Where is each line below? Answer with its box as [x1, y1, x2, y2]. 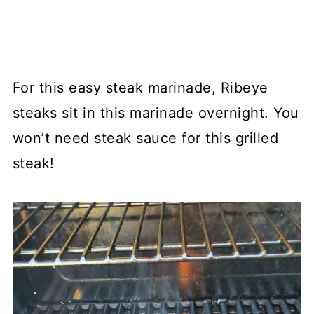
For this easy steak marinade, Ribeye [12, 78, 268, 96]
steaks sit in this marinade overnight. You [12, 104, 299, 121]
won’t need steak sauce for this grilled [12, 129, 279, 146]
